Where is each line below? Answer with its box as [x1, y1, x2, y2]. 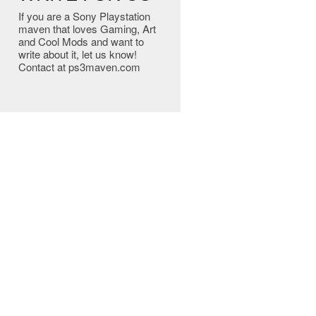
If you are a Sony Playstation [18, 8, 150, 23]
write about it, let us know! [18, 47, 137, 61]
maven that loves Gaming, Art [18, 21, 156, 36]
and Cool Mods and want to [18, 34, 144, 49]
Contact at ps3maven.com [18, 59, 140, 74]
